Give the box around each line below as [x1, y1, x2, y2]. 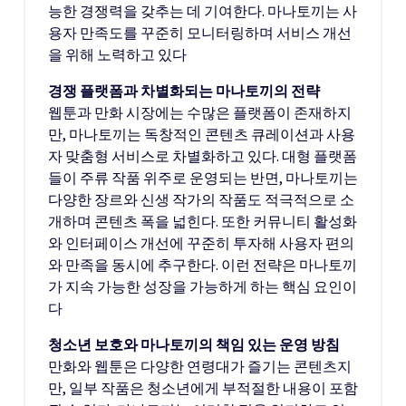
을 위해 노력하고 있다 [48, 45, 187, 63]
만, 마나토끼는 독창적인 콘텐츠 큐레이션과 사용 [48, 125, 355, 143]
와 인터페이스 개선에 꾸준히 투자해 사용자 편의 [48, 234, 354, 252]
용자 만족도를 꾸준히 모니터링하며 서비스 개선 [48, 24, 352, 42]
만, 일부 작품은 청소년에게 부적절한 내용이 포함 [48, 379, 358, 397]
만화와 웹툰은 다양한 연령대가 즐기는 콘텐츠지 [48, 357, 352, 375]
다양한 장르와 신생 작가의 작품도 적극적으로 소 [48, 190, 354, 208]
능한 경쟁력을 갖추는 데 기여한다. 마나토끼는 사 [48, 2, 357, 20]
